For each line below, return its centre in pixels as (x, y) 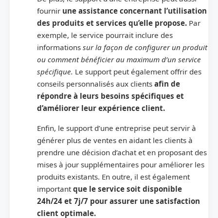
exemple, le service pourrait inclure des (105, 35)
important (55, 189)
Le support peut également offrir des (138, 71)
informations (59, 47)
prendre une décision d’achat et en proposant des (122, 152)
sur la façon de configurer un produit (144, 47)
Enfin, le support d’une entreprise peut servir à (117, 128)
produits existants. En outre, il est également (113, 176)
